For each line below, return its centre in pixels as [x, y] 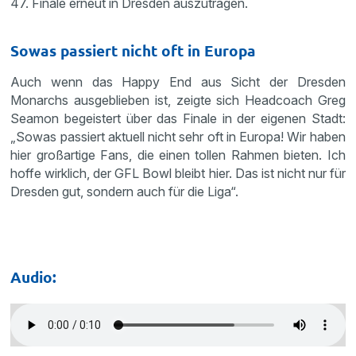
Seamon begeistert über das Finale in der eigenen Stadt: [178, 118]
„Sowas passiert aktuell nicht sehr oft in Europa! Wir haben [178, 137]
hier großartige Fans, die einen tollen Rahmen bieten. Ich [178, 155]
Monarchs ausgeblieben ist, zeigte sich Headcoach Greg [178, 100]
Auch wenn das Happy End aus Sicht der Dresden [178, 82]
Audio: [34, 277]
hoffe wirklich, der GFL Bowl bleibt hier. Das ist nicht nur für [178, 173]
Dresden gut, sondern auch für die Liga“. [130, 192]
